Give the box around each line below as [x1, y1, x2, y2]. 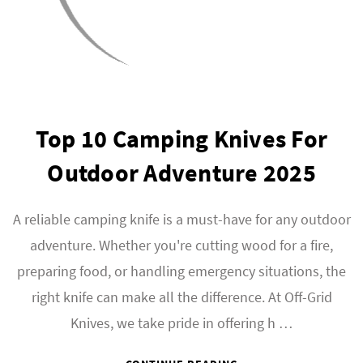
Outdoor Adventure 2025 [47, 157, 316, 188]
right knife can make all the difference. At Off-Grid [31, 288, 332, 306]
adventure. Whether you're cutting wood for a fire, [30, 236, 333, 254]
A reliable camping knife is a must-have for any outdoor [12, 210, 351, 228]
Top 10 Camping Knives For [35, 123, 328, 154]
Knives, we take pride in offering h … [70, 314, 293, 332]
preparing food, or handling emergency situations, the [17, 262, 346, 280]
